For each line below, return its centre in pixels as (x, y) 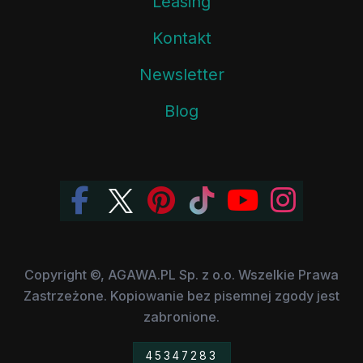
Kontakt (181, 38)
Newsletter (181, 74)
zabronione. (181, 316)
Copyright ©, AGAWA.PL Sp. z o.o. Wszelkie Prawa (181, 274)
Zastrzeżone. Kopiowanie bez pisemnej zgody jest (181, 295)
